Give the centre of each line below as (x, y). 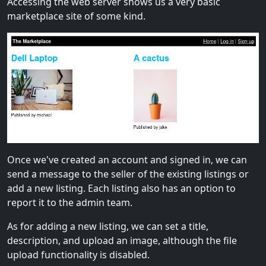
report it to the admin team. (70, 203)
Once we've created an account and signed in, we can (127, 160)
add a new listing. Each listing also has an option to (121, 189)
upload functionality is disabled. (78, 255)
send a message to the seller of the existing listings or (128, 174)
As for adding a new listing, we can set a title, (108, 227)
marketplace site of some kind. (76, 16)
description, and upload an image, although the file (122, 241)
